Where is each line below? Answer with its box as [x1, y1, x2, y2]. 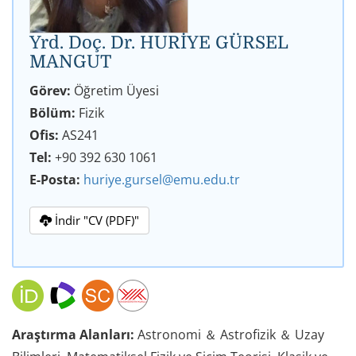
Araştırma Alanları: [12, 326, 134, 344]
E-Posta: [29, 171, 83, 189]
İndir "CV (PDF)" [52, 212, 139, 229]
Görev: [29, 82, 74, 100]
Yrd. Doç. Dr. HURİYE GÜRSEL [29, 33, 288, 53]
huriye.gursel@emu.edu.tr [83, 171, 240, 189]
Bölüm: [29, 104, 79, 122]
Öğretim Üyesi [74, 82, 159, 100]
